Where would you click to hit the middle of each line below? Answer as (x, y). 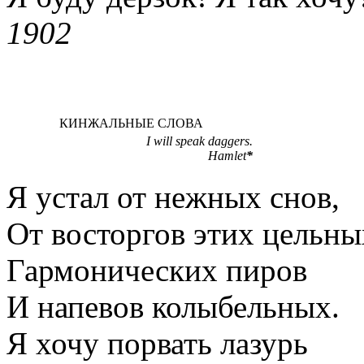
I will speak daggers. (199, 141)
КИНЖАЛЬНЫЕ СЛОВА (131, 123)
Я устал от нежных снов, (173, 197)
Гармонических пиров (157, 270)
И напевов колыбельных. (173, 306)
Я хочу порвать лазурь (157, 343)
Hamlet (227, 155)
